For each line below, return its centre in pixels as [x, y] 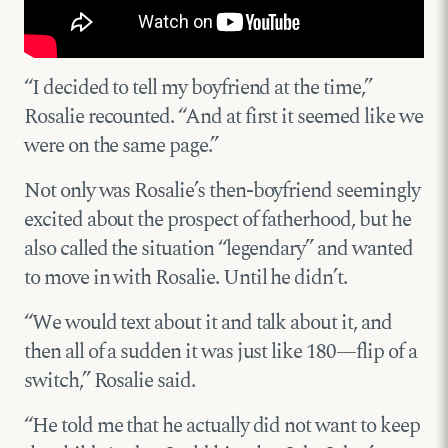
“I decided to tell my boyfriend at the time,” [198, 88]
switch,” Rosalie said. [109, 381]
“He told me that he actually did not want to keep [222, 426]
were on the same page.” [121, 146]
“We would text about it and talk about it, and [208, 323]
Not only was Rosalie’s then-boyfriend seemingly [222, 191]
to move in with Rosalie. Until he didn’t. [185, 278]
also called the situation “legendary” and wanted [218, 249]
